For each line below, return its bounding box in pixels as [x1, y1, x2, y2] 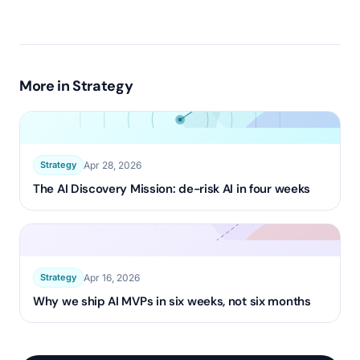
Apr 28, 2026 [84, 158, 141, 171]
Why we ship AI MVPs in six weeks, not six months [33, 293, 311, 309]
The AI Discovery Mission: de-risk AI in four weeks [33, 181, 310, 197]
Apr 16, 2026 [84, 271, 140, 284]
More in [19, 76, 73, 96]
